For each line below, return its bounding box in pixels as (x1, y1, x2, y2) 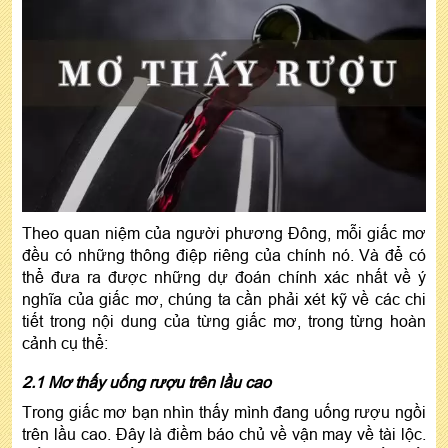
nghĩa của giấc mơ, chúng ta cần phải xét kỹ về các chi (22, 290, 426, 309)
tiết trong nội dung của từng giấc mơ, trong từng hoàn (22, 312, 426, 331)
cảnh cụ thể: (22, 334, 108, 353)
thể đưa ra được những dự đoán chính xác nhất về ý (22, 268, 426, 287)
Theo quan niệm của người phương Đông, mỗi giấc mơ (22, 224, 426, 243)
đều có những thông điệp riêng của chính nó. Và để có (22, 246, 426, 265)
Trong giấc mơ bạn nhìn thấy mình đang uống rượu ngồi (22, 403, 426, 422)
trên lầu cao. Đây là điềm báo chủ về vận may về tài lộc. (22, 425, 426, 444)
